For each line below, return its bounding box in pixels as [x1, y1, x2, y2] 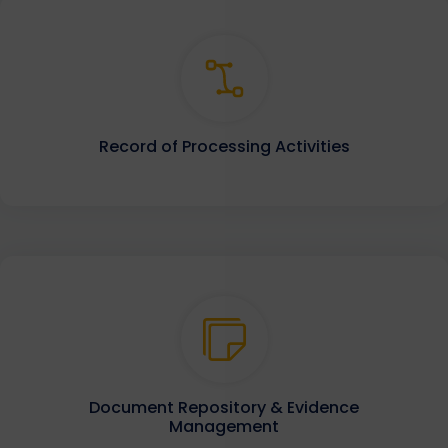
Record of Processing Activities [98, 135, 350, 159]
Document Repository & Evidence [89, 396, 359, 420]
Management [169, 415, 279, 439]
